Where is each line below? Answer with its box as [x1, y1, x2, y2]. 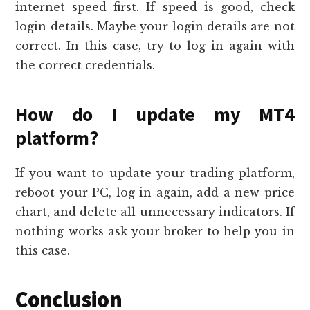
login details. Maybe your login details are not [15, 19, 295, 34]
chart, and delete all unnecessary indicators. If [15, 205, 295, 219]
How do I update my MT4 [15, 102, 295, 127]
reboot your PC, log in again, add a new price [15, 185, 295, 200]
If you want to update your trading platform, [15, 166, 295, 181]
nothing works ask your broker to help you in [15, 224, 295, 239]
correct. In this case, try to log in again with [15, 39, 295, 53]
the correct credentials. [15, 58, 156, 73]
